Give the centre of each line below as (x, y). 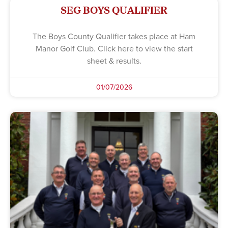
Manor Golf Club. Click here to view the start (114, 48)
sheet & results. (114, 60)
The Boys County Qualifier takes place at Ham (114, 36)
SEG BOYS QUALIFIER (114, 10)
